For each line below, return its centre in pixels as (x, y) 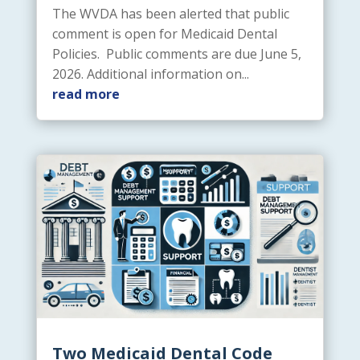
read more (86, 94)
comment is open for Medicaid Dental (164, 34)
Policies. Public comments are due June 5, (176, 54)
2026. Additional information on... (150, 74)
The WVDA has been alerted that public (170, 14)
